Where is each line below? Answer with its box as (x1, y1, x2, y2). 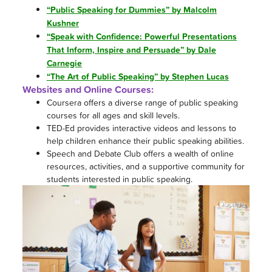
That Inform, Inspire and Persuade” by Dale (46, 44, 216, 56)
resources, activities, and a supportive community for (46, 160, 245, 172)
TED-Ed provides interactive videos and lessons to (46, 122, 236, 134)
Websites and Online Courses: (22, 83, 154, 97)
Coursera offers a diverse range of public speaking (46, 97, 238, 109)
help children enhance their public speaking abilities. (46, 135, 244, 147)
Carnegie (46, 57, 82, 70)
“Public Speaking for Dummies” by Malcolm (46, 4, 217, 16)
